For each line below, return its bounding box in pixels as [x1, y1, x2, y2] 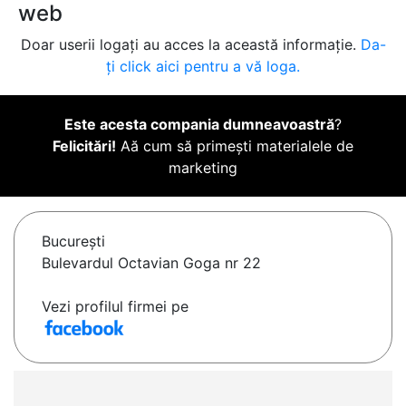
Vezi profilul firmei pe [42, 297, 188, 316]
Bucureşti [42, 232, 105, 251]
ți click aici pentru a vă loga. [106, 57, 300, 76]
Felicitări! [53, 137, 116, 156]
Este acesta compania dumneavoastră [64, 115, 334, 134]
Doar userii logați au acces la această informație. [20, 35, 361, 54]
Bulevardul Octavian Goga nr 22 [42, 254, 261, 273]
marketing [169, 159, 237, 178]
